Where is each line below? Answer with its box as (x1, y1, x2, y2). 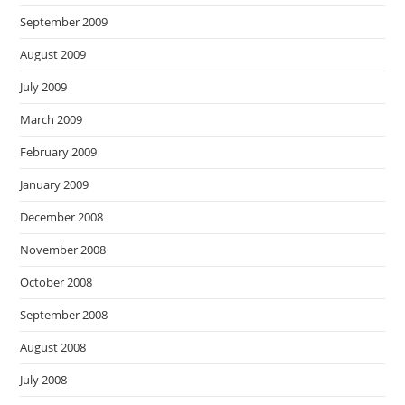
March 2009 (20, 111, 83, 127)
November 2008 (20, 241, 107, 258)
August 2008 (20, 339, 87, 355)
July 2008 (20, 372, 68, 388)
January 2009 (20, 176, 89, 193)
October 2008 (20, 274, 93, 290)
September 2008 (20, 306, 108, 323)
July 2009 (20, 79, 68, 95)
